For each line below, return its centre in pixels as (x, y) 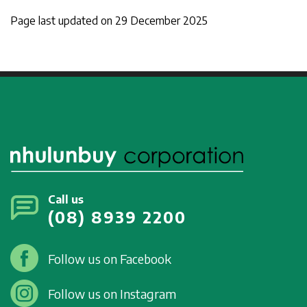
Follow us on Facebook (110, 258)
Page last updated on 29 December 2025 (109, 21)
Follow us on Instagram (112, 293)
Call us (66, 199)
